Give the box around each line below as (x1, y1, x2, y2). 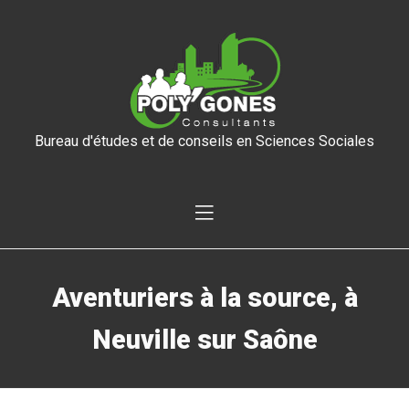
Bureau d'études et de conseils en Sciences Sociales (35, 132, 374, 150)
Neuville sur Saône (91, 323, 318, 355)
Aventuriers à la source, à (51, 281, 358, 313)
